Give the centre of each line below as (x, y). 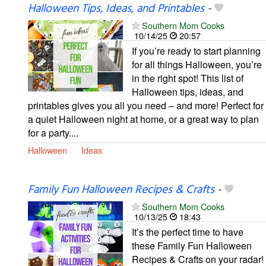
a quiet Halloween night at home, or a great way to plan (143, 119)
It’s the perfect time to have (188, 232)
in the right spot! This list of (188, 78)
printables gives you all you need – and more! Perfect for (146, 105)
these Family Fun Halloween (192, 246)
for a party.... (53, 132)
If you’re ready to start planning (196, 50)
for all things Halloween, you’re (197, 64)
